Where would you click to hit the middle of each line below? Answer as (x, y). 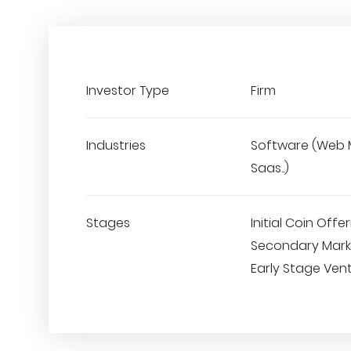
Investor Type (128, 90)
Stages (108, 223)
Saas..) (270, 168)
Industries (116, 145)
